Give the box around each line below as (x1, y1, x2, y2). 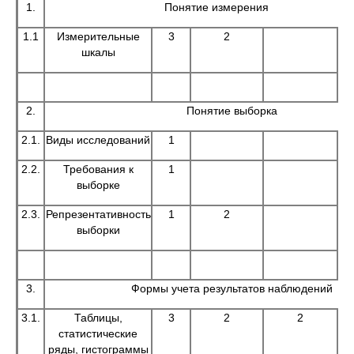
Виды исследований (46, 134, 150, 146)
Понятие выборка (186, 104, 277, 117)
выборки (76, 224, 120, 236)
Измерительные (56, 30, 140, 43)
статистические (58, 327, 137, 340)
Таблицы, (73, 311, 122, 324)
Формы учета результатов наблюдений (130, 282, 333, 295)
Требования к (62, 163, 134, 175)
